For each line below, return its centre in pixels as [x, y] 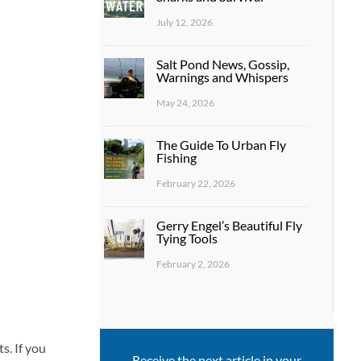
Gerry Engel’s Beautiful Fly [229, 225]
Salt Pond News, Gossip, [222, 64]
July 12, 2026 [184, 22]
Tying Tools [187, 238]
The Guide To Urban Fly [221, 144]
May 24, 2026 [185, 102]
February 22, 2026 [195, 183]
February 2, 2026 [193, 263]
